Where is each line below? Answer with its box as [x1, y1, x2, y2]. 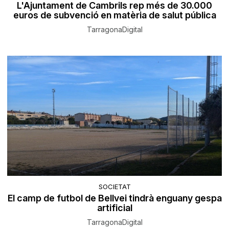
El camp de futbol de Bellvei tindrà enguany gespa [7, 192, 222, 203]
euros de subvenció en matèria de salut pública [13, 10, 216, 21]
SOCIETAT [98, 182, 131, 191]
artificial [97, 202, 132, 213]
